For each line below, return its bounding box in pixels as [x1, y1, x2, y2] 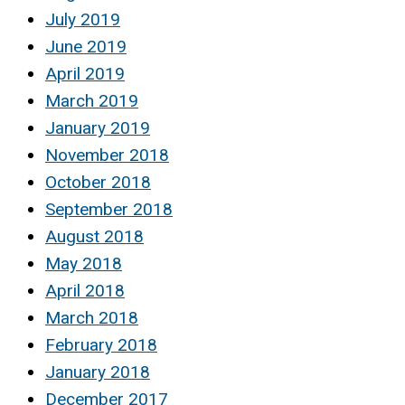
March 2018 [45, 307, 138, 329]
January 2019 [45, 118, 150, 139]
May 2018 [45, 253, 122, 275]
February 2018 [45, 334, 157, 356]
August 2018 [45, 226, 144, 248]
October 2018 [45, 172, 151, 193]
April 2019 [45, 63, 125, 85]
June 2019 [45, 36, 127, 58]
